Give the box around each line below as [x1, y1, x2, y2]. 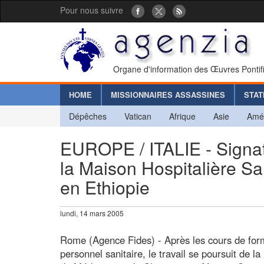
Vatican [124, 110, 151, 122]
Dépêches [69, 110, 107, 122]
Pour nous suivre [60, 4, 123, 16]
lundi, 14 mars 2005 [60, 207, 124, 218]
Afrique [169, 110, 196, 122]
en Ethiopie [60, 174, 150, 200]
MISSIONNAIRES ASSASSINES [111, 88, 225, 100]
